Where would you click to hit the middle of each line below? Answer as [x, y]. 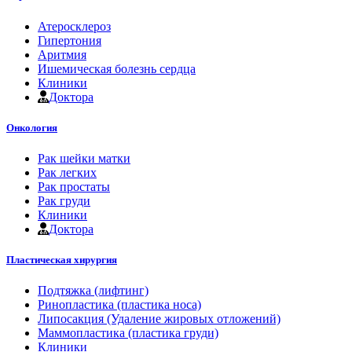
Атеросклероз [74, 26]
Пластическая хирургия [62, 260]
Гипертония [70, 40]
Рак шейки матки [84, 158]
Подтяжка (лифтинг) [93, 291]
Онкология [32, 127]
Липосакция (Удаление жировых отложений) [159, 319]
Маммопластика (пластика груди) [128, 333]
